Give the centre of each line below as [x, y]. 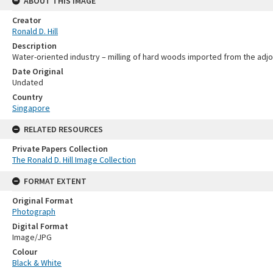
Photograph [34, 211]
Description [34, 45]
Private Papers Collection [60, 148]
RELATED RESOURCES [63, 129]
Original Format [43, 200]
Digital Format [40, 226]
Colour [25, 251]
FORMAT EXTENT [55, 181]
